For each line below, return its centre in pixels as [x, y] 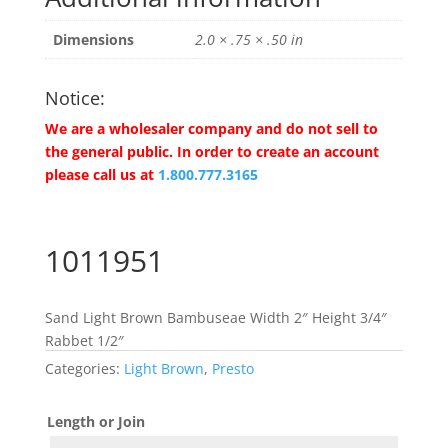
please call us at [99, 174]
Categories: [84, 368]
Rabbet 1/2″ [84, 340]
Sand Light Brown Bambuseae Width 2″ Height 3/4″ [215, 317]
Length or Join [95, 421]
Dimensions [93, 39]
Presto [232, 368]
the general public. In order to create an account [211, 151]
